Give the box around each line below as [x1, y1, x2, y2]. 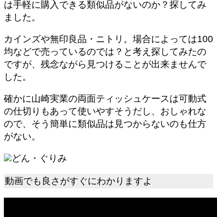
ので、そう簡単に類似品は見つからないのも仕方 [4, 118, 206, 129]
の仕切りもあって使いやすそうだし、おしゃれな [4, 106, 206, 116]
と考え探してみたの [124, 46, 206, 57]
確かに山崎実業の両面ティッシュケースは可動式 [4, 93, 206, 104]
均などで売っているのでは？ [4, 46, 124, 57]
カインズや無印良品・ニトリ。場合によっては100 [4, 33, 213, 44]
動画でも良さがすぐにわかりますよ [5, 176, 152, 186]
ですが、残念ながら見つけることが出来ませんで [4, 59, 206, 69]
